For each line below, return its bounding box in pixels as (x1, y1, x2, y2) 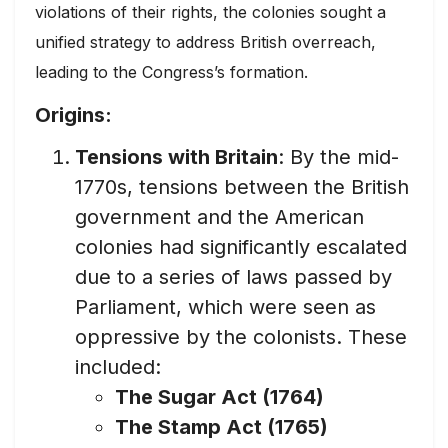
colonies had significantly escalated (75, 235, 407, 260)
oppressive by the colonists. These (75, 325, 407, 350)
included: (75, 355, 161, 380)
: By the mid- (278, 145, 399, 170)
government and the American (75, 205, 364, 230)
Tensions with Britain (75, 145, 278, 170)
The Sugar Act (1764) (115, 385, 324, 410)
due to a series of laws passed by (75, 265, 392, 290)
